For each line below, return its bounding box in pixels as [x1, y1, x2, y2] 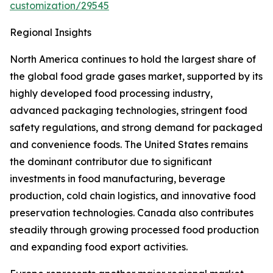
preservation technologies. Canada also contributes [10, 207, 253, 219]
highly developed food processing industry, [10, 87, 213, 100]
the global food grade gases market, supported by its [10, 70, 263, 83]
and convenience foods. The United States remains [10, 138, 248, 151]
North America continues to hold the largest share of [10, 53, 256, 66]
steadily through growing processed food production [10, 224, 259, 236]
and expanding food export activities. [10, 241, 188, 253]
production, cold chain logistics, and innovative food [10, 190, 256, 202]
